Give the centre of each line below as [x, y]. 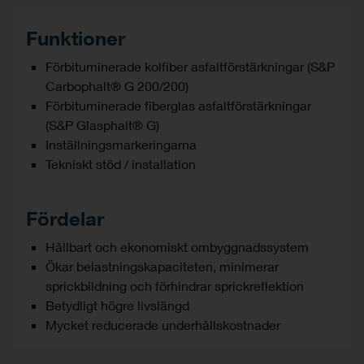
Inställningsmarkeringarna [121, 144]
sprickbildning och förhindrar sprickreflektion [175, 285]
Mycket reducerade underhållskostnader [163, 324]
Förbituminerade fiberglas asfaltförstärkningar [178, 105]
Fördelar [65, 218]
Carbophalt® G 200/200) [117, 85]
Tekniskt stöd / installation [121, 163]
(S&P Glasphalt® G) [102, 124]
